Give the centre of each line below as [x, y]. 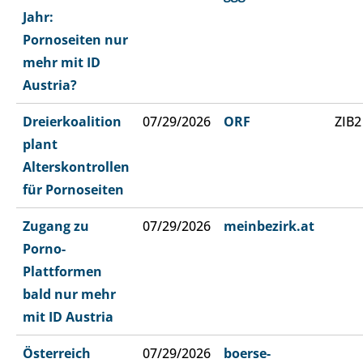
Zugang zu [56, 226]
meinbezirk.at [269, 226]
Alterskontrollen [76, 167]
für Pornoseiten [73, 190]
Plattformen [62, 272]
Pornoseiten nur [75, 40]
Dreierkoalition [72, 122]
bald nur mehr [69, 295]
